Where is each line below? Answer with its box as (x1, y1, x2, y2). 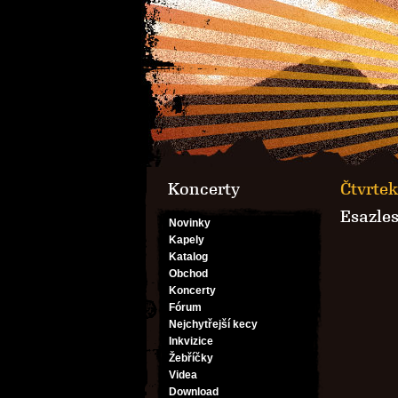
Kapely (169, 234, 204, 246)
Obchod (169, 267, 208, 280)
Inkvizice (169, 335, 213, 347)
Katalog (169, 251, 208, 263)
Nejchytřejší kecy (169, 318, 258, 330)
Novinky (169, 217, 211, 229)
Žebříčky (169, 352, 213, 364)
